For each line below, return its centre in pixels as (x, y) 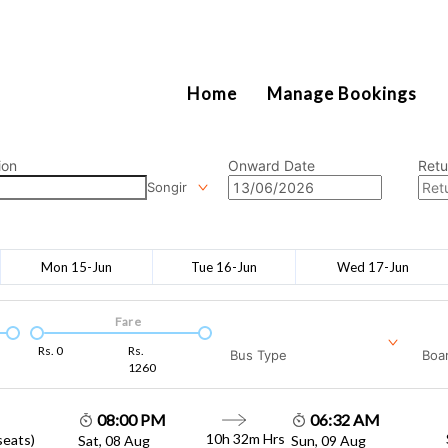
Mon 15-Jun (76, 266)
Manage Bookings (342, 93)
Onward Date (271, 165)
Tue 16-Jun (224, 266)
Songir (166, 187)
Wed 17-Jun (372, 266)
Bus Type (258, 354)
